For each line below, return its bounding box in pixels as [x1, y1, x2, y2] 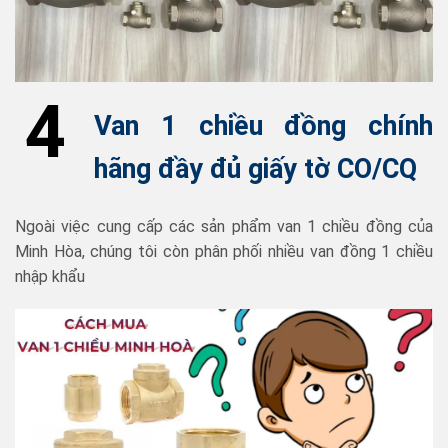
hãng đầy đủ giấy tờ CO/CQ [94, 153, 417, 185]
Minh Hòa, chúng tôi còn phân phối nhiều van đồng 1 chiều [15, 241, 433, 261]
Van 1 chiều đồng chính [94, 110, 433, 142]
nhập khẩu [15, 266, 85, 286]
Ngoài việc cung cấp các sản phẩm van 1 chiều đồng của [15, 216, 433, 236]
